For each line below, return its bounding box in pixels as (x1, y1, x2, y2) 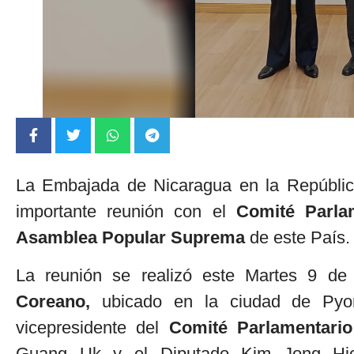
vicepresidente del (16, 317, 169, 337)
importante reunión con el (16, 201, 236, 222)
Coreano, (16, 291, 90, 311)
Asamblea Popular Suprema (16, 228, 245, 248)
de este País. (245, 228, 350, 248)
